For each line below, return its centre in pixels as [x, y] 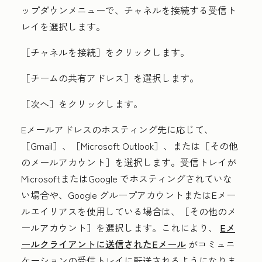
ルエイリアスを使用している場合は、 [101, 211]
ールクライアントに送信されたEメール [104, 244]
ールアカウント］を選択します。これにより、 [120, 227]
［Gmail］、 [46, 146]
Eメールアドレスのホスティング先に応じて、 [117, 129]
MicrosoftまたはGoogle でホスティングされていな [127, 178]
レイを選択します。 [63, 26]
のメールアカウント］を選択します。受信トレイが [129, 162]
